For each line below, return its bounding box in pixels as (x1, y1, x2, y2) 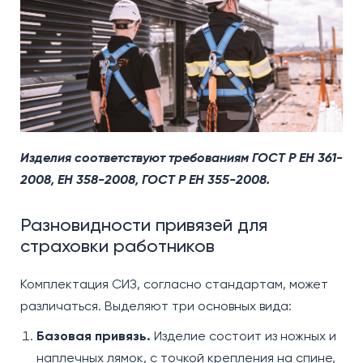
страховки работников (20, 236, 215, 257)
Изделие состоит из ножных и (154, 328, 336, 344)
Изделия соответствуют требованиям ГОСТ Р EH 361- (20, 150, 343, 166)
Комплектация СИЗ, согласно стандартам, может (20, 276, 328, 293)
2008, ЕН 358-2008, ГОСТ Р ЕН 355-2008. (20, 172, 270, 188)
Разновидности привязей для (20, 215, 267, 236)
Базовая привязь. (36, 328, 154, 344)
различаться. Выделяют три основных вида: (20, 298, 292, 314)
